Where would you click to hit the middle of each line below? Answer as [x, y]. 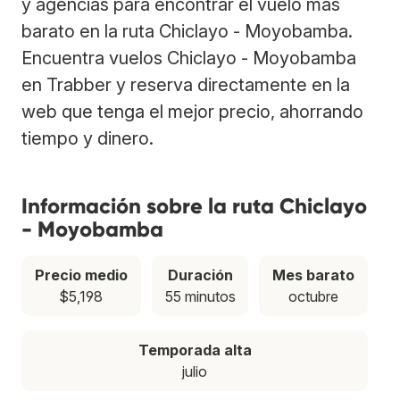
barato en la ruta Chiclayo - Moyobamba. [187, 31]
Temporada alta [195, 350]
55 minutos [200, 296]
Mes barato [314, 275]
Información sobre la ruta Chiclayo [194, 205]
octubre [314, 296]
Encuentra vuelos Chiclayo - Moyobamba [189, 58]
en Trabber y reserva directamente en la [186, 84]
